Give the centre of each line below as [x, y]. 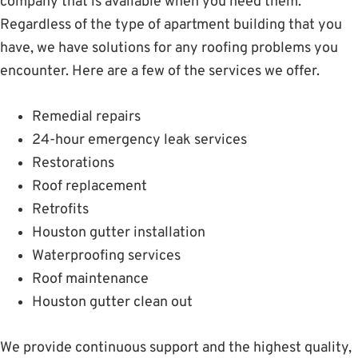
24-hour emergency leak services [139, 141]
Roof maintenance [90, 280]
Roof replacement [89, 187]
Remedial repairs [86, 117]
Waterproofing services [106, 257]
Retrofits [60, 210]
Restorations [73, 164]
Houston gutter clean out [112, 303]
